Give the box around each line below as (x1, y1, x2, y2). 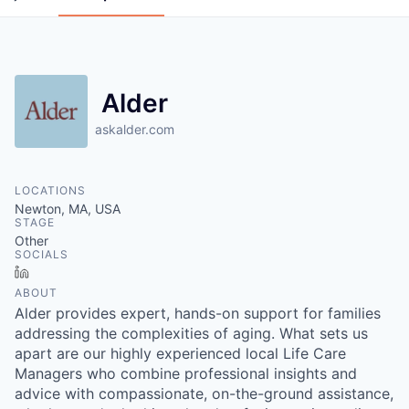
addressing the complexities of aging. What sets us (15, 323, 368, 342)
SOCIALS (15, 246, 68, 261)
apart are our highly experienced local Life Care (15, 343, 346, 362)
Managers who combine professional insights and (15, 363, 357, 383)
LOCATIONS (15, 183, 86, 197)
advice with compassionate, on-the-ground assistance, (15, 383, 393, 403)
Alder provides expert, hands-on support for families (15, 303, 381, 322)
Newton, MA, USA (15, 200, 121, 216)
